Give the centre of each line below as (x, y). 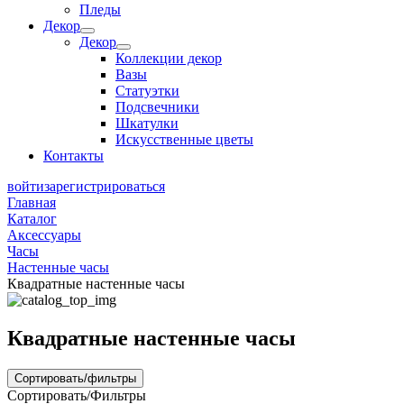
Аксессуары (44, 235)
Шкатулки (147, 123)
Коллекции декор (169, 58)
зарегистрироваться (105, 186)
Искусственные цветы (184, 139)
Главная (32, 202)
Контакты (73, 156)
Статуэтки (147, 91)
